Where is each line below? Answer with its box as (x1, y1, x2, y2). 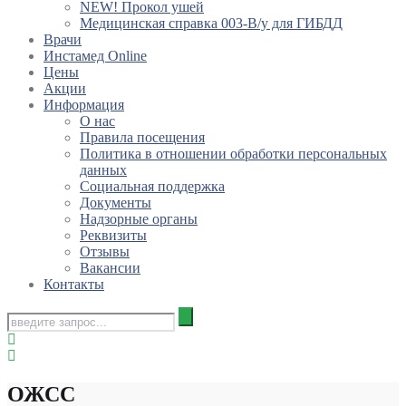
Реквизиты (80, 227, 147, 244)
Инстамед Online (43, 48, 147, 64)
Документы (80, 195, 151, 211)
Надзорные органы (80, 211, 198, 227)
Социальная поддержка (80, 179, 225, 195)
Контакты (43, 276, 104, 293)
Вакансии (80, 260, 140, 276)
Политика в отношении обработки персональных (80, 146, 387, 162)
